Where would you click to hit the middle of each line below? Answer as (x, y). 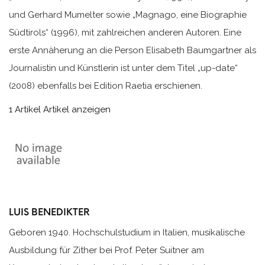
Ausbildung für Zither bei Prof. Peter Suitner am (106, 250)
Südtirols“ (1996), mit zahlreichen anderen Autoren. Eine (125, 32)
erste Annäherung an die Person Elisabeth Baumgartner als (132, 50)
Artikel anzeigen (77, 109)
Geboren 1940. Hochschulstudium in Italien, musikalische (127, 232)
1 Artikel (25, 109)
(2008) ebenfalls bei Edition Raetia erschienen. (106, 85)
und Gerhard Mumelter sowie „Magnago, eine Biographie (128, 14)
